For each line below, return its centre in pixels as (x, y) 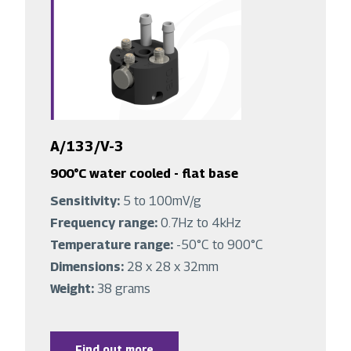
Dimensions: (89, 267)
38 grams (124, 289)
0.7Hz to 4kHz (203, 223)
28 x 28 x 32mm (173, 267)
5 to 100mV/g (162, 201)
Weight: (74, 289)
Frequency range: (105, 223)
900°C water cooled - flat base (144, 174)
